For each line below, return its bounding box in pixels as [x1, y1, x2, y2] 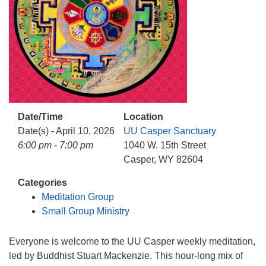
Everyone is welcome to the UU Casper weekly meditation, [9, 236, 255, 246]
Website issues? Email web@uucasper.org [18, 10, 198, 20]
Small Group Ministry [42, 206, 129, 216]
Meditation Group [42, 192, 114, 202]
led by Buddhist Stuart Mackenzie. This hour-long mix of [9, 251, 243, 261]
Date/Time [18, 112, 63, 122]
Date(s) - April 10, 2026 [18, 126, 115, 136]
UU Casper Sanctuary [123, 126, 216, 136]
